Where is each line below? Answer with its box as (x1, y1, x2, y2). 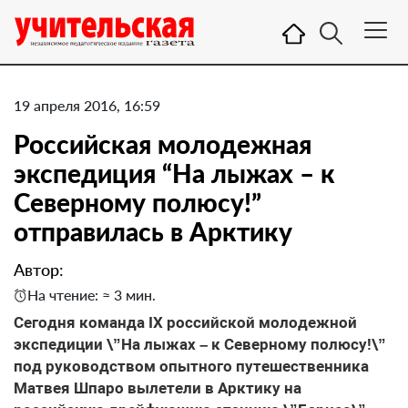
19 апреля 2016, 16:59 (14, 97, 160, 114)
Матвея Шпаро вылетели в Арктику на (14, 379, 301, 397)
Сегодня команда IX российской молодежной (14, 313, 357, 331)
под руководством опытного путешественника (14, 357, 369, 375)
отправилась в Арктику (14, 216, 292, 247)
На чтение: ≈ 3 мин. (27, 286, 156, 303)
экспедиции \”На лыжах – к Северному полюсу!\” (14, 335, 386, 353)
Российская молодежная (14, 128, 311, 159)
